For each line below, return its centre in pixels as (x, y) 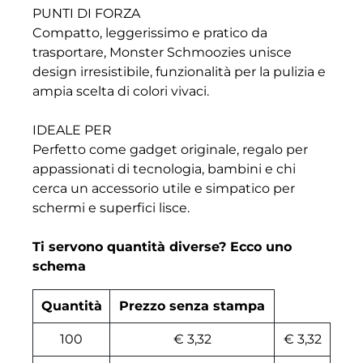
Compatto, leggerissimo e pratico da (150, 33)
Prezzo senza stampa (192, 306)
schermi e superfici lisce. (111, 208)
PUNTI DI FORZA (86, 14)
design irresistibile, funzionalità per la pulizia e (179, 72)
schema (59, 267)
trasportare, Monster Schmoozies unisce (162, 53)
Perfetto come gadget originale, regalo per (170, 150)
